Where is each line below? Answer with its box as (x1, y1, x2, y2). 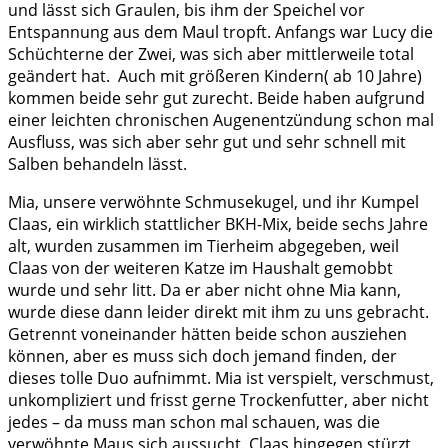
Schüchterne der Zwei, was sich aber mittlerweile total (8, 43, 414, 66)
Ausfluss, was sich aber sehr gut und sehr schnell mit (8, 131, 406, 154)
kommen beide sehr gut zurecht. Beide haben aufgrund (8, 87, 425, 110)
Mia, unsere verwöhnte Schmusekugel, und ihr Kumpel (8, 191, 419, 214)
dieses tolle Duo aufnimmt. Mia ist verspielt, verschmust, (8, 367, 434, 390)
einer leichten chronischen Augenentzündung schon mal (8, 109, 434, 132)
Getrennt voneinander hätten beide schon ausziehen (8, 323, 407, 346)
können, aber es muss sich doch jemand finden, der (8, 345, 397, 368)
